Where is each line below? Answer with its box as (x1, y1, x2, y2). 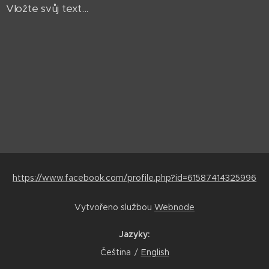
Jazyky (119, 229, 148, 240)
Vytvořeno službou (74, 202, 154, 213)
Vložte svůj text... (6, 2, 89, 15)
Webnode (154, 202, 195, 213)
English (141, 247, 169, 258)
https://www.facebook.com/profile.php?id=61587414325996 (13, 172, 256, 183)
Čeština (100, 247, 131, 258)
